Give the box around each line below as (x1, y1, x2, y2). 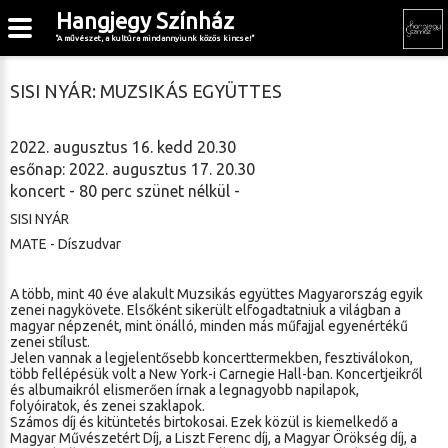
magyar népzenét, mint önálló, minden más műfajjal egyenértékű (10, 318, 408, 334)
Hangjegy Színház (56, 8, 234, 33)
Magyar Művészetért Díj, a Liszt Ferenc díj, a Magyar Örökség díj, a (10, 430, 417, 446)
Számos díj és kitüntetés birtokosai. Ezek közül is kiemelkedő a (10, 414, 398, 430)
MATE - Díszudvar (10, 236, 121, 252)
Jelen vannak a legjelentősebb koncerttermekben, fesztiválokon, (10, 350, 413, 366)
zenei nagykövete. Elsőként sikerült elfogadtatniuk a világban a (10, 302, 401, 318)
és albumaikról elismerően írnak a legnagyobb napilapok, (10, 382, 359, 398)
